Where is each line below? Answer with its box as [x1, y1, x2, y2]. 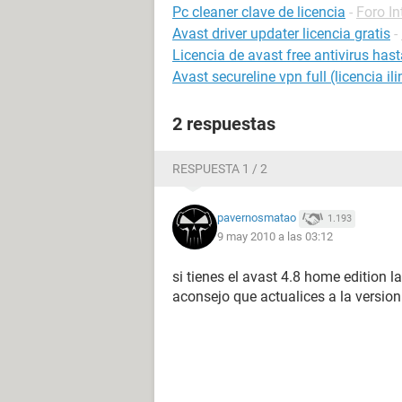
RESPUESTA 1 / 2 [172, 162, 267, 176]
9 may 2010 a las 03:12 [217, 229, 333, 243]
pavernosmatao [217, 211, 296, 225]
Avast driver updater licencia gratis [172, 25, 390, 42]
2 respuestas [172, 113, 275, 135]
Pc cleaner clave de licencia [172, 4, 345, 21]
